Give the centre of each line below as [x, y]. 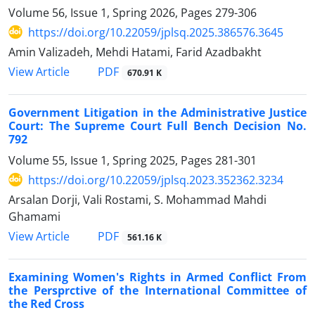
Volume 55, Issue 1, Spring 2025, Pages [112, 160]
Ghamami [34, 216]
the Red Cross [46, 303]
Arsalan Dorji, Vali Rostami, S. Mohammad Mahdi [137, 199]
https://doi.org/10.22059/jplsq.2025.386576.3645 [156, 32]
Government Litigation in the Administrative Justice [157, 112]
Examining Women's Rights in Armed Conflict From [157, 277]
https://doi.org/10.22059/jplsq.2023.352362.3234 [156, 180]
